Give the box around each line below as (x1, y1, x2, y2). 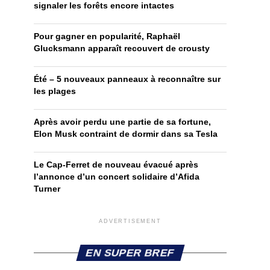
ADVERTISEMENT (99, 218, 162, 225)
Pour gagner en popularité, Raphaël (34, 31, 180, 42)
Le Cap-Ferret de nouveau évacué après (34, 160, 198, 170)
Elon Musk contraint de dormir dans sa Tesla (34, 129, 218, 139)
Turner (34, 184, 60, 194)
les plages (34, 86, 76, 96)
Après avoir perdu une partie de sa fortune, (34, 117, 211, 127)
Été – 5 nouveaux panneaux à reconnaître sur (34, 74, 221, 84)
